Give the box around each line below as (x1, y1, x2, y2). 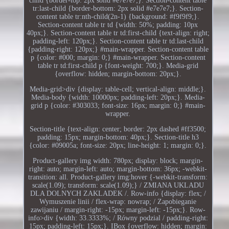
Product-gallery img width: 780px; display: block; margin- (33, 156, 203, 165)
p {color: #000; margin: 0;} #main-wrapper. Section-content (30, 53, 205, 61)
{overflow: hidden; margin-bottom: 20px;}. (54, 70, 181, 78)
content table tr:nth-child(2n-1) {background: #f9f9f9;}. (36, 12, 200, 20)
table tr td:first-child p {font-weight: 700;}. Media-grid (37, 61, 198, 70)
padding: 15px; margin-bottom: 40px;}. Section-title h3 (37, 133, 199, 141)
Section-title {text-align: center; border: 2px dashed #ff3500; (30, 125, 207, 133)
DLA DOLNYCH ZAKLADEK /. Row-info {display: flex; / (30, 189, 206, 197)
